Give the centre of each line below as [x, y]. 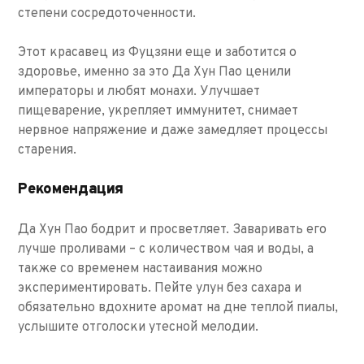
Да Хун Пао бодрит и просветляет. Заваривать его [173, 230]
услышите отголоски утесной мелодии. [140, 328]
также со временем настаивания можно [141, 269]
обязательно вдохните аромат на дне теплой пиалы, [178, 308]
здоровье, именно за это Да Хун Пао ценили [155, 73]
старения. [48, 151]
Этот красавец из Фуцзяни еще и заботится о [158, 53]
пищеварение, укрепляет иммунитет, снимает [158, 112]
